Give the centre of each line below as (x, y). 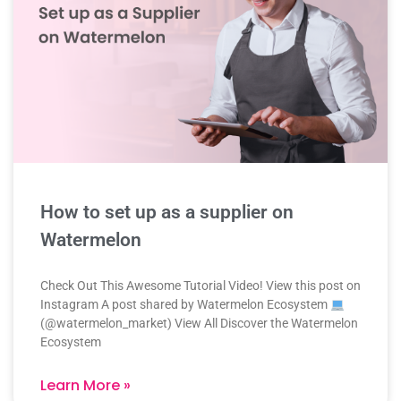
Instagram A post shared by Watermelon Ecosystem (185, 305)
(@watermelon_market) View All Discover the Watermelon (199, 324)
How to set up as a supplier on (167, 213)
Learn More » (85, 386)
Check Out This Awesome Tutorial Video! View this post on (200, 286)
